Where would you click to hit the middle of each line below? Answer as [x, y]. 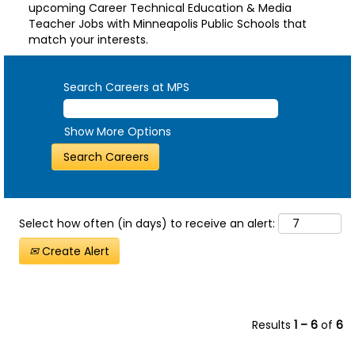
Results [273, 324]
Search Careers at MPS [126, 87]
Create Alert [74, 251]
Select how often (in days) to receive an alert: [147, 223]
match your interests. [88, 40]
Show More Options [118, 132]
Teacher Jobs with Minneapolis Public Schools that [168, 24]
